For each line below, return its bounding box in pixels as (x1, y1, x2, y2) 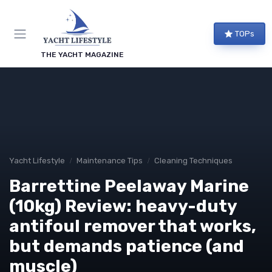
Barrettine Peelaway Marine (9, 176, 249, 196)
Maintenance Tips (76, 156, 143, 165)
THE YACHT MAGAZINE (41, 50, 124, 59)
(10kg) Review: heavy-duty (9, 196, 237, 216)
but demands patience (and (9, 236, 244, 256)
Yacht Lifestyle (9, 156, 65, 165)
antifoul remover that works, (9, 216, 256, 236)
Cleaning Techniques (154, 156, 233, 165)
